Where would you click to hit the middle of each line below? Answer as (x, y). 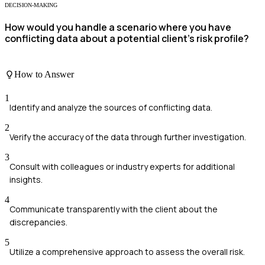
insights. (26, 179)
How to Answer (44, 75)
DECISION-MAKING (31, 5)
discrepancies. (38, 222)
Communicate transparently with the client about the (114, 209)
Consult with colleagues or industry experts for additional (122, 166)
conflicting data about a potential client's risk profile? (127, 38)
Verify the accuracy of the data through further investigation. (128, 137)
